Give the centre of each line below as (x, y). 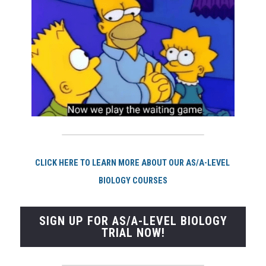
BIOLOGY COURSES (133, 181)
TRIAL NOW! (133, 233)
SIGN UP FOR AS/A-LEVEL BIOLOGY (133, 221)
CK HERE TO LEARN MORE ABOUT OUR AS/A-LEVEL (138, 163)
